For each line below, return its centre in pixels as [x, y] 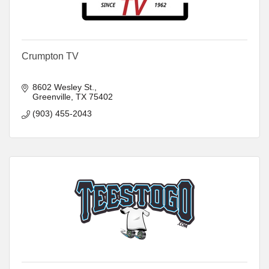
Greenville [51, 96]
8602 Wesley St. [63, 87]
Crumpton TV [50, 56]
